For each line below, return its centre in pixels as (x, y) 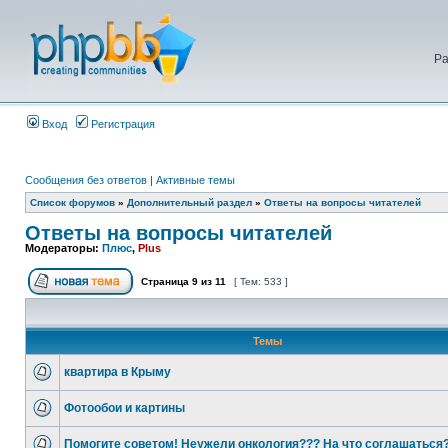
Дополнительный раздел (189, 202)
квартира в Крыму (117, 372)
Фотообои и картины (124, 408)
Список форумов (72, 202)
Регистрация (121, 124)
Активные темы (195, 180)
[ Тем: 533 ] (261, 281)
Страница (165, 281)
